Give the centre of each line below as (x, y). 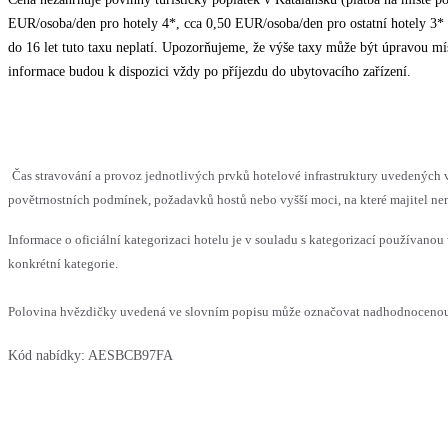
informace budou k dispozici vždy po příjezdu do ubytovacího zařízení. (209, 72)
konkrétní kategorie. (63, 264)
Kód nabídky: (46, 356)
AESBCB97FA (130, 356)
